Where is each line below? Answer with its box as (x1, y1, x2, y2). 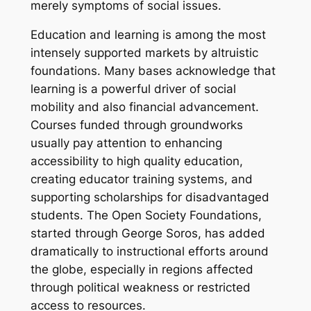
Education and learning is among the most (30, 28, 266, 42)
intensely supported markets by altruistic (30, 46, 258, 60)
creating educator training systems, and (30, 172, 253, 187)
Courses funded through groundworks (30, 118, 243, 133)
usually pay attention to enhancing (30, 136, 222, 151)
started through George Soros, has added (30, 226, 265, 241)
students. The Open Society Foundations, (30, 208, 262, 223)
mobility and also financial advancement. (30, 100, 259, 115)
